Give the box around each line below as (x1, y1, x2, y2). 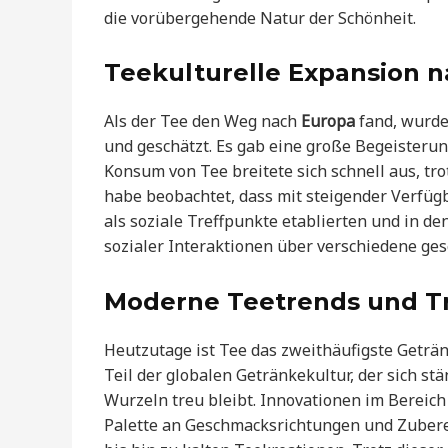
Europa (301, 110, 355, 133)
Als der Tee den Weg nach (104, 110, 301, 133)
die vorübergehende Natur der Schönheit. (104, 6, 416, 29)
